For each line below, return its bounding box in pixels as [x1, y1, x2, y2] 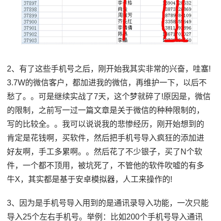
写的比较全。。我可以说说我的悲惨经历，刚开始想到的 [7, 119, 205, 128]
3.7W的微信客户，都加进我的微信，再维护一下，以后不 [7, 78, 207, 87]
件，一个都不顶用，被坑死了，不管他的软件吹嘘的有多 [7, 161, 205, 170]
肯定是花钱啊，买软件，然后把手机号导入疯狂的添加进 [7, 133, 205, 142]
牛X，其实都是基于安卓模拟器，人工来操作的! [7, 175, 173, 184]
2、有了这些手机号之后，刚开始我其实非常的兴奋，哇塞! [7, 64, 211, 73]
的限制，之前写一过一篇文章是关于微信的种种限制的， [7, 106, 205, 114]
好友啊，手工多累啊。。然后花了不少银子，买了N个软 [7, 147, 203, 156]
